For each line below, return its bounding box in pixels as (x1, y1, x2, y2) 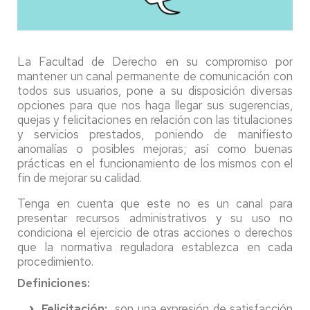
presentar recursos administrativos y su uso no (17, 210, 293, 226)
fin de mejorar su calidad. (17, 170, 142, 185)
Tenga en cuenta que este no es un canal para (17, 195, 293, 211)
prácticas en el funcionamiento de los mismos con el (17, 155, 293, 171)
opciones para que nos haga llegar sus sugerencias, (17, 97, 293, 113)
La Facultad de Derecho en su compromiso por (17, 53, 293, 69)
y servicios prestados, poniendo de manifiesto (17, 126, 293, 142)
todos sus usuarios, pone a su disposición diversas (17, 82, 293, 98)
